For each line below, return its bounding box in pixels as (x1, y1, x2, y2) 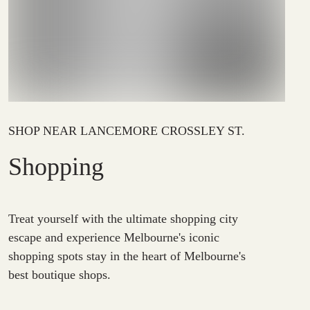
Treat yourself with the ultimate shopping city (8, 212, 238, 226)
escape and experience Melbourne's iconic (8, 230, 219, 244)
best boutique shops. (8, 268, 111, 282)
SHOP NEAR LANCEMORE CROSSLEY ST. (8, 124, 245, 138)
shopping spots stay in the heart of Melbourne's (8, 249, 246, 263)
